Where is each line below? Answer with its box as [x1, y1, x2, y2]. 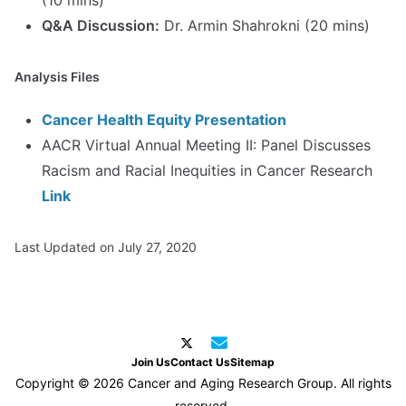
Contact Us [170, 355, 230, 369]
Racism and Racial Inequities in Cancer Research [42, 161, 372, 179]
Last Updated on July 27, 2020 [14, 239, 197, 255]
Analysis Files [14, 69, 100, 84]
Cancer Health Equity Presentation [42, 111, 286, 129]
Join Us [131, 355, 170, 369]
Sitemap [230, 355, 275, 369]
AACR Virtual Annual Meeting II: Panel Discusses [42, 136, 371, 154]
